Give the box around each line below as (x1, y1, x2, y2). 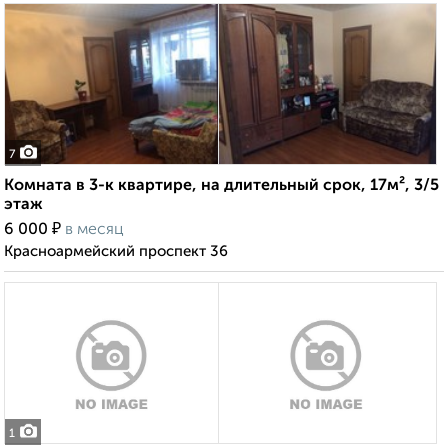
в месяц (65, 222, 124, 239)
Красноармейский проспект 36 (4, 244, 228, 260)
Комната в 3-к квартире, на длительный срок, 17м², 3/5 (4, 178, 439, 195)
